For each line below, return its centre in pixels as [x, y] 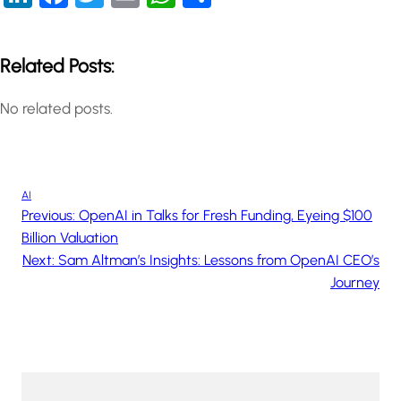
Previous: [48, 216]
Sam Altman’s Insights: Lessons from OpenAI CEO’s [219, 260]
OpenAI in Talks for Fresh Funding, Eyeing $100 [226, 216]
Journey [355, 283]
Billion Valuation [70, 238]
